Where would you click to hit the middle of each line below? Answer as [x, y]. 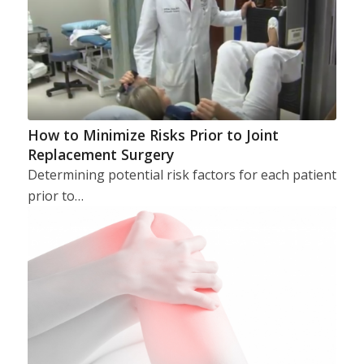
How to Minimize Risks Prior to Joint [153, 134]
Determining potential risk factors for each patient [182, 174]
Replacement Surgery [100, 154]
